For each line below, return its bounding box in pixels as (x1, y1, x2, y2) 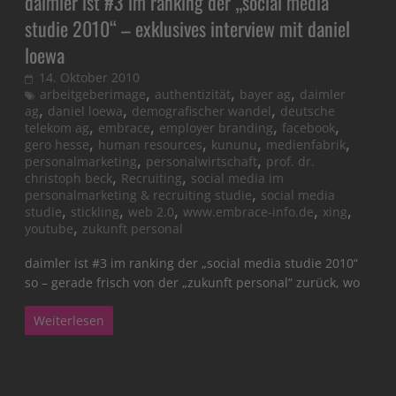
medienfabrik (266, 136, 346, 154)
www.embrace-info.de (183, 203, 315, 221)
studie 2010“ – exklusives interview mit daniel (25, 14, 351, 43)
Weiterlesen (34, 312, 105, 330)
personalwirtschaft (146, 153, 258, 171)
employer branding (159, 119, 274, 137)
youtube (25, 220, 74, 238)
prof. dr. (266, 153, 316, 171)
